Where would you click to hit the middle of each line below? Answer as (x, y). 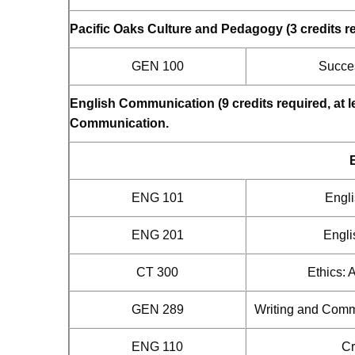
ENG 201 (157, 235)
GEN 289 (157, 309)
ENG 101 (157, 198)
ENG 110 (157, 347)
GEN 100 (157, 66)
